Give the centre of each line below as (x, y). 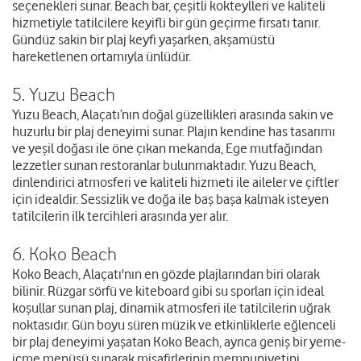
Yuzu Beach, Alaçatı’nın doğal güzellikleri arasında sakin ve (173, 115)
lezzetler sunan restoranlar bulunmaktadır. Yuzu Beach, (164, 166)
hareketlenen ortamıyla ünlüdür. (102, 57)
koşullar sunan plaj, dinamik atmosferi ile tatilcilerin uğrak (171, 308)
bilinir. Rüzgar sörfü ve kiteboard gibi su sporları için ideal (168, 291)
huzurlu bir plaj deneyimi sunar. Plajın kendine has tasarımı (174, 132)
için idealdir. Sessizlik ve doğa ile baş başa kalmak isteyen (170, 199)
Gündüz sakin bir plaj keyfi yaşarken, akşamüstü (143, 40)
